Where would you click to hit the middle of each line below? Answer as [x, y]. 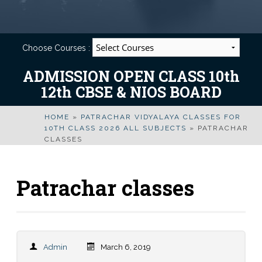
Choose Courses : [57, 48]
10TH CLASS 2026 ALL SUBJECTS [116, 128]
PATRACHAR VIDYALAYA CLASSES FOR [161, 117]
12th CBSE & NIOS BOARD [131, 92]
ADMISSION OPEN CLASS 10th [131, 76]
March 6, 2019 [125, 247]
